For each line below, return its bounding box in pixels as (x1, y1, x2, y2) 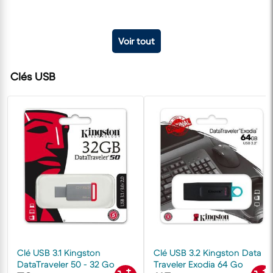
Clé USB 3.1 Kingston (17, 246, 101, 258)
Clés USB (10, 69, 55, 83)
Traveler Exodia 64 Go (154, 258, 243, 270)
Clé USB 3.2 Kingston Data (154, 246, 261, 258)
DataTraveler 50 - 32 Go (17, 258, 115, 270)
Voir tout (118, 35, 155, 47)
